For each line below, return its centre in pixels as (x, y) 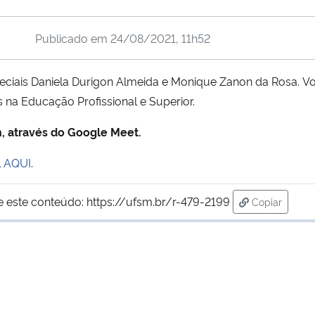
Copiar (266, 201)
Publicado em (72, 38)
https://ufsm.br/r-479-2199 (158, 201)
